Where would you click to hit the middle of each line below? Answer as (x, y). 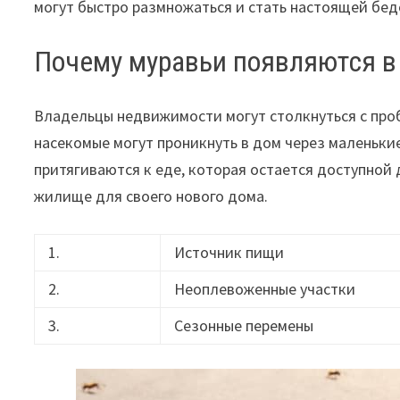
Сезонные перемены (244, 325)
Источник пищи (229, 252)
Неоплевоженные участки (265, 288)
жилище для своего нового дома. (151, 196)
